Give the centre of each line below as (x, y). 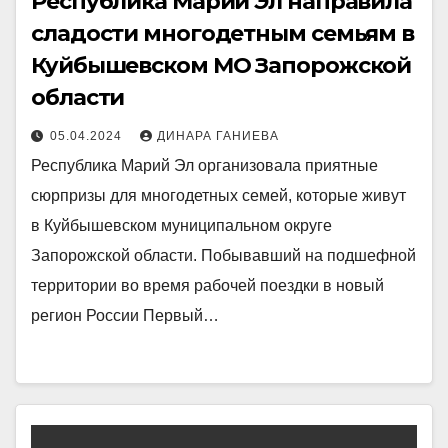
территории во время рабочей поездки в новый (207, 285)
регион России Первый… (125, 315)
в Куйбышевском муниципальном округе (181, 225)
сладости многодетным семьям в (223, 33)
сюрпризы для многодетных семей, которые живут (218, 195)
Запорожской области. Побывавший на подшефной (223, 255)
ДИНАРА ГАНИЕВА (218, 135)
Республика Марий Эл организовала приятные (204, 165)
